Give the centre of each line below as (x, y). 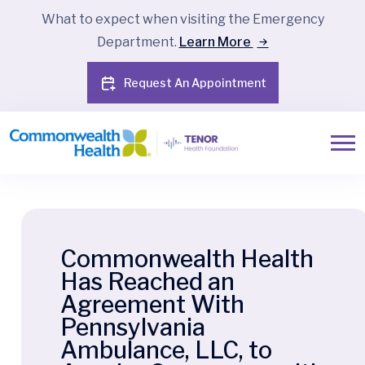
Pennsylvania (133, 327)
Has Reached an (147, 281)
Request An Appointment (195, 83)
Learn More (216, 42)
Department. (138, 42)
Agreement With (152, 304)
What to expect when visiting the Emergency (182, 19)
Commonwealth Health (187, 258)
